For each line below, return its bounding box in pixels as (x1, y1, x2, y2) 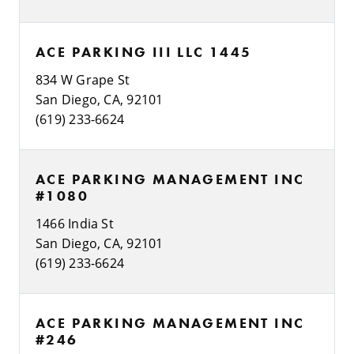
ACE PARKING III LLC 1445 (36, 42, 252, 61)
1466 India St (36, 214, 114, 232)
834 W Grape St (36, 70, 130, 88)
